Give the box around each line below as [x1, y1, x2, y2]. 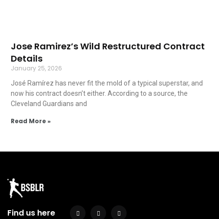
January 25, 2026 [11, 64, 63, 73]
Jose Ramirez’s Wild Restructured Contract [11, 40, 205, 53]
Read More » [11, 117, 51, 126]
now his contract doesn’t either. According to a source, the [11, 89, 188, 98]
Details [11, 52, 43, 65]
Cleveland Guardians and [11, 100, 88, 108]
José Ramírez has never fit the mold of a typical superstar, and [11, 79, 203, 88]
